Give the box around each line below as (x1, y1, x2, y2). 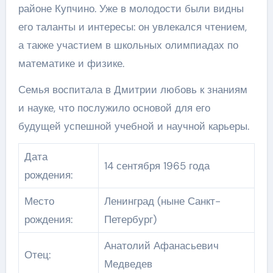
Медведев (104, 257, 152, 271)
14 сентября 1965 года (104, 159, 210, 172)
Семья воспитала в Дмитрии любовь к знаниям (18, 83, 247, 96)
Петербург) (104, 213, 157, 226)
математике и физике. (18, 57, 124, 70)
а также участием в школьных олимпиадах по (18, 38, 238, 52)
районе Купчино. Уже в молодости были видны (18, 2, 244, 15)
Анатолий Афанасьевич (104, 239, 219, 252)
